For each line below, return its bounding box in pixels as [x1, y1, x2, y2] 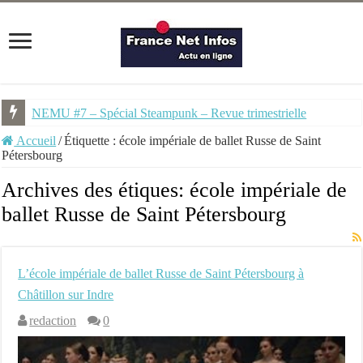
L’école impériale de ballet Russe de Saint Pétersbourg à [18, 267, 305, 280]
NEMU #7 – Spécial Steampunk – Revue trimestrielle [32, 106, 307, 120]
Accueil [14, 134, 57, 147]
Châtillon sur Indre [18, 288, 114, 301]
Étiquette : [64, 134, 120, 147]
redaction [29, 314, 77, 327]
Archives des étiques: [2, 178, 190, 202]
